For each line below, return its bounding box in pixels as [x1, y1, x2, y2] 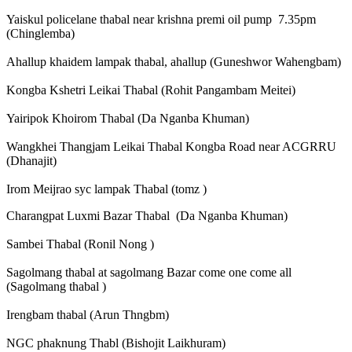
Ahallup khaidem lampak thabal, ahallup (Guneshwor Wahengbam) [6, 55, 341, 69]
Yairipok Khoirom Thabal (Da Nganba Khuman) [6, 112, 249, 126]
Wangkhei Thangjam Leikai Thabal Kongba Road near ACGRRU [6, 140, 336, 154]
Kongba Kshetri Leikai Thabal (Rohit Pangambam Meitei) [6, 83, 295, 97]
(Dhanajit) [6, 154, 57, 168]
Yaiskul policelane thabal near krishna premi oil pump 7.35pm [6, 13, 316, 27]
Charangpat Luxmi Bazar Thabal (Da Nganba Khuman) [6, 209, 288, 223]
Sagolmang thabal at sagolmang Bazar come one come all [6, 266, 291, 280]
